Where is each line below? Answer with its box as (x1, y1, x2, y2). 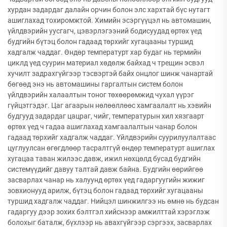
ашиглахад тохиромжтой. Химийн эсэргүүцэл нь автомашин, (8, 16, 211, 24)
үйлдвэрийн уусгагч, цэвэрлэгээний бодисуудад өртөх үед (8, 27, 202, 35)
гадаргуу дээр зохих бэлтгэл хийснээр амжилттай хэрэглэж (8, 208, 210, 216)
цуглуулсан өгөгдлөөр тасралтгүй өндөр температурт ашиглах (8, 144, 215, 152)
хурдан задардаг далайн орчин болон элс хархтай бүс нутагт (8, 6, 210, 14)
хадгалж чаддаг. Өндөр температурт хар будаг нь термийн (8, 48, 201, 56)
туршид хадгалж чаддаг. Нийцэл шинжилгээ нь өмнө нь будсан (8, 197, 219, 205)
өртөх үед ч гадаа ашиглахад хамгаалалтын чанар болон (8, 123, 197, 131)
